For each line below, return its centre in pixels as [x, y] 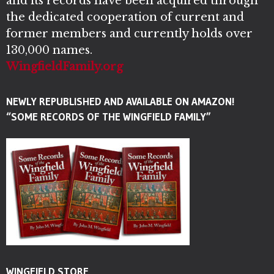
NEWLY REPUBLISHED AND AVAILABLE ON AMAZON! [120, 101]
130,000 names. [49, 50]
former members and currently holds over [129, 33]
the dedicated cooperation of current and [125, 17]
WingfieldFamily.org [65, 66]
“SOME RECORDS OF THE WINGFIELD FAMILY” [109, 116]
